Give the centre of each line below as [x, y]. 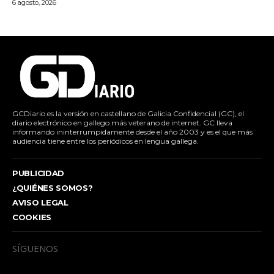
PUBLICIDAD [38, 173]
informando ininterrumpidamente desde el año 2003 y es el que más [132, 131]
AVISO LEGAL [40, 202]
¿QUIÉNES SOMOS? [53, 187]
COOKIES [32, 217]
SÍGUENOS [35, 248]
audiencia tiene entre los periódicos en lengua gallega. [106, 141]
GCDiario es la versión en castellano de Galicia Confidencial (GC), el [128, 113]
